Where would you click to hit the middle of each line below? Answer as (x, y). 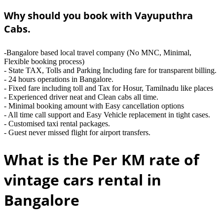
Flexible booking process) (44, 62)
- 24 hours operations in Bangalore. (59, 79)
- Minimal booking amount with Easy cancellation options (94, 106)
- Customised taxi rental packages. (57, 124)
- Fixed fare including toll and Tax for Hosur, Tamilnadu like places (109, 88)
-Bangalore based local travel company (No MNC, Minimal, (98, 53)
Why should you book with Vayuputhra (98, 15)
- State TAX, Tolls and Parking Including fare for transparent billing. (110, 71)
